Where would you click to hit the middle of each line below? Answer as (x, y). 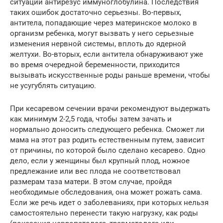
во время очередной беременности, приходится (95, 65)
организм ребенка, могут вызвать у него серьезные (102, 34)
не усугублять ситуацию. (53, 86)
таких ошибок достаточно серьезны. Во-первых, (96, 13)
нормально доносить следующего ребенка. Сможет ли (107, 130)
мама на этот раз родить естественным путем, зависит (107, 140)
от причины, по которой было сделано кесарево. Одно (108, 151)
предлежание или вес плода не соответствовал (95, 171)
